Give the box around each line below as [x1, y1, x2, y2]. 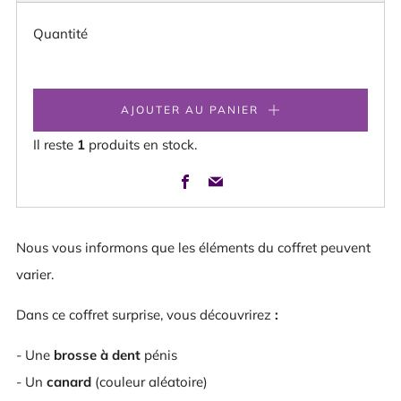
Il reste [33, 136, 77, 153]
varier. [16, 266, 54, 283]
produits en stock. [85, 136, 197, 153]
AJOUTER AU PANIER [120, 103, 259, 116]
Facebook [192, 165, 256, 183]
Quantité [33, 25, 88, 42]
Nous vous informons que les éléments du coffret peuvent [16, 239, 371, 256]
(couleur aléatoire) [95, 373, 208, 390]
